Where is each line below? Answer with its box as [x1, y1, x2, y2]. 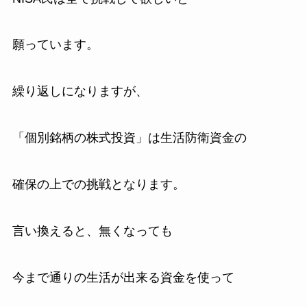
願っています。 [12, 38, 99, 52]
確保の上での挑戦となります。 [12, 177, 185, 191]
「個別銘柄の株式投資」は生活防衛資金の [12, 131, 247, 145]
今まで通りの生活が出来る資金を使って [12, 270, 234, 284]
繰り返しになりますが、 [12, 84, 148, 99]
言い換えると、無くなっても [12, 223, 173, 238]
